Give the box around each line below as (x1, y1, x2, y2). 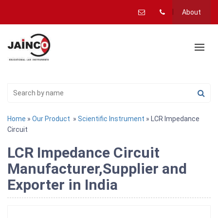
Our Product (32, 115, 70, 123)
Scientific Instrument (78, 115, 145, 123)
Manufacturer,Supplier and (7, 160, 187, 178)
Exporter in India (7, 176, 118, 194)
